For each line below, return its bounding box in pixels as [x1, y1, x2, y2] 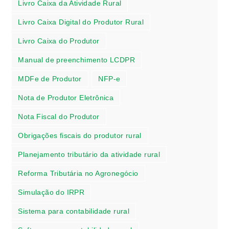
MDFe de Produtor [18, 74, 82, 83]
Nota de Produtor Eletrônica [18, 93, 114, 102]
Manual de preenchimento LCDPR [18, 55, 135, 64]
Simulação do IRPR [18, 188, 85, 196]
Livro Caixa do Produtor [18, 36, 100, 45]
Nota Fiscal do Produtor [18, 112, 100, 121]
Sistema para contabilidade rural [18, 207, 130, 215]
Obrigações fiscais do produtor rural [18, 131, 142, 140]
